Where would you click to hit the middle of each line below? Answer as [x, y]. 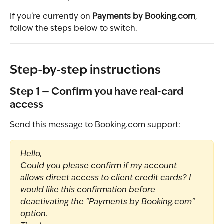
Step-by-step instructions [85, 71]
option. [34, 214]
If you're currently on [51, 17]
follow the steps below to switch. [74, 29]
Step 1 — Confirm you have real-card [98, 93]
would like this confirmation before [89, 190]
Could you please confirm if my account [100, 166]
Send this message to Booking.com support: [95, 126]
